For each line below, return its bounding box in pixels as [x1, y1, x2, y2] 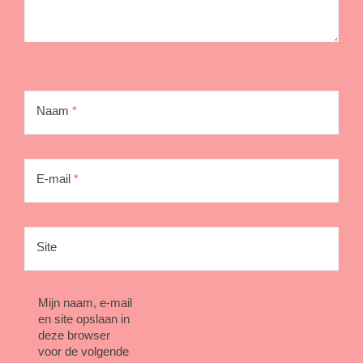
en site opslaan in [37, 311, 130, 326]
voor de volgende [37, 344, 129, 358]
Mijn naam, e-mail [37, 295, 132, 310]
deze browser [37, 327, 110, 342]
